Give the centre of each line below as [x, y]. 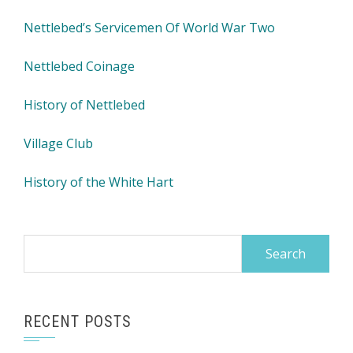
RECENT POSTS [78, 321]
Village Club [58, 143]
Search [43, 245]
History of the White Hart [98, 182]
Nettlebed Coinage [79, 66]
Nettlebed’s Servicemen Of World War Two [149, 28]
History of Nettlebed [84, 105]
